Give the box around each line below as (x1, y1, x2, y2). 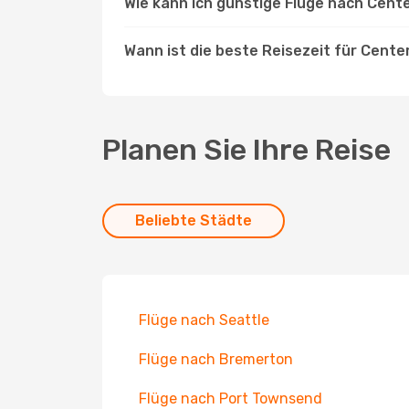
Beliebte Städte (135, 212, 252, 229)
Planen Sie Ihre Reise (102, 132, 391, 167)
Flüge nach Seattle (139, 311, 269, 329)
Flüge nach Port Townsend (139, 390, 322, 407)
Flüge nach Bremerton (139, 351, 293, 368)
